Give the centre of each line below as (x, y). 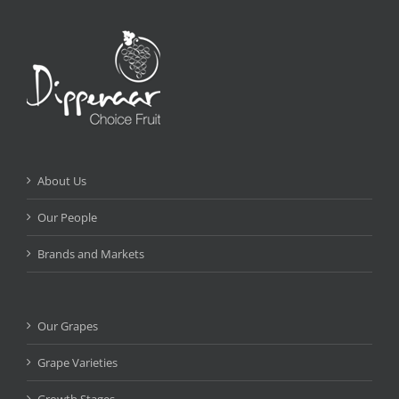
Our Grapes (68, 326)
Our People (67, 217)
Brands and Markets (91, 253)
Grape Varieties (77, 362)
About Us (62, 180)
